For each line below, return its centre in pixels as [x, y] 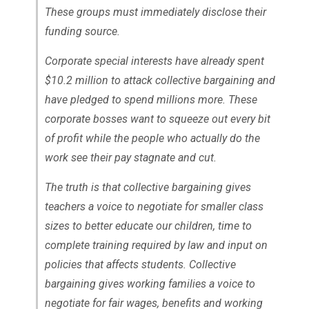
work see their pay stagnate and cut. [130, 157]
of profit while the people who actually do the [152, 138]
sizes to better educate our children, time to [148, 226]
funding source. [82, 31]
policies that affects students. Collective [140, 264]
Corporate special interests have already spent [154, 61]
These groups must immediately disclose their [155, 12]
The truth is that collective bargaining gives [148, 187]
